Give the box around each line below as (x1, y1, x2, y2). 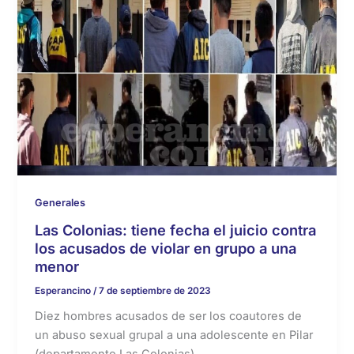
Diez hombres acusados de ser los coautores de (35, 309, 303, 324)
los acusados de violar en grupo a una (35, 239, 297, 257)
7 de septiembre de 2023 (99, 284, 212, 296)
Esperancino (35, 284, 94, 296)
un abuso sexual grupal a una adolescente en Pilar (35, 328, 314, 343)
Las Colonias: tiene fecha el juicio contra (35, 220, 317, 239)
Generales (35, 196, 86, 209)
